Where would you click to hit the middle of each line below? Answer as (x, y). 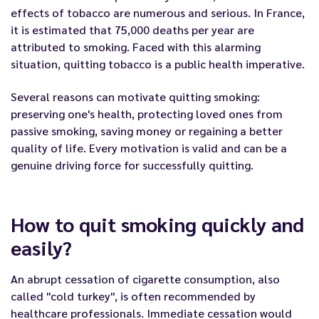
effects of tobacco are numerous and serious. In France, (158, 12)
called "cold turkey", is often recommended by (133, 296)
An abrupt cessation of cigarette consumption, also (145, 279)
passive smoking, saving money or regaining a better (147, 131)
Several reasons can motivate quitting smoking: (135, 97)
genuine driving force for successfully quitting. (132, 165)
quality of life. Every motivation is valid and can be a (149, 148)
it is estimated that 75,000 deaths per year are (132, 29)
